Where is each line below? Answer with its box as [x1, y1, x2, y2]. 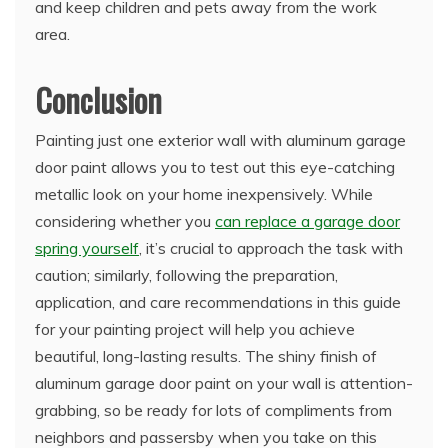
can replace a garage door [215, 210, 400, 231]
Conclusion [35, 75, 162, 123]
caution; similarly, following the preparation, [35, 264, 338, 285]
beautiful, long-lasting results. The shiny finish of [35, 345, 377, 366]
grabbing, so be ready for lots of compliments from [35, 399, 392, 420]
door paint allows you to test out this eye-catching [35, 156, 395, 177]
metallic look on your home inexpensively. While [35, 183, 373, 204]
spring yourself [35, 237, 139, 258]
